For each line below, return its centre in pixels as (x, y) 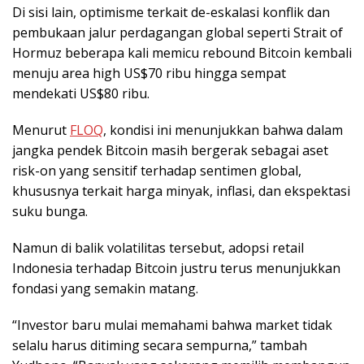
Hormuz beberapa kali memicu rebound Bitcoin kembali (182, 53)
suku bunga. (50, 212)
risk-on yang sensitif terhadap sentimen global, (157, 171)
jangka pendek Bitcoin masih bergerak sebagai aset (170, 151)
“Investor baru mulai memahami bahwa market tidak (172, 325)
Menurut (41, 130)
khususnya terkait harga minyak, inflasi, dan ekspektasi (181, 191)
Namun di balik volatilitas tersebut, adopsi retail (158, 248)
